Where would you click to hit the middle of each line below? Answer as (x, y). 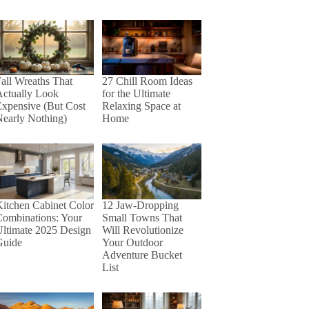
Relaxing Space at (142, 106)
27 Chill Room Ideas (148, 81)
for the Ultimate (137, 93)
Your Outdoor (133, 242)
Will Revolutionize (143, 230)
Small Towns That (142, 217)
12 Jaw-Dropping (141, 205)
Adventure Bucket (142, 255)
